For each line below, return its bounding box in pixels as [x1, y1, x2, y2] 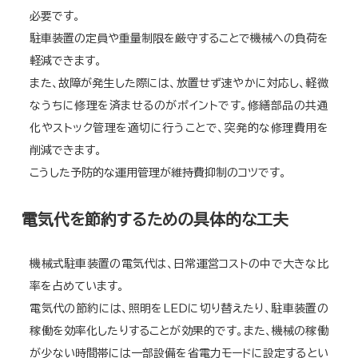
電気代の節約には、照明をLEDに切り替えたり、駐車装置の [30, 302, 328, 314]
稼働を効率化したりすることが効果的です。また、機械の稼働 [30, 324, 328, 336]
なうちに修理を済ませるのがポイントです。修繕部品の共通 [30, 99, 328, 111]
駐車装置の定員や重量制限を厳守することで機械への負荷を [30, 32, 328, 44]
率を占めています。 [30, 280, 125, 292]
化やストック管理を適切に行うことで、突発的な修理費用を [30, 121, 328, 133]
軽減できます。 [30, 54, 102, 66]
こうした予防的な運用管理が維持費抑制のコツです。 [30, 166, 287, 178]
